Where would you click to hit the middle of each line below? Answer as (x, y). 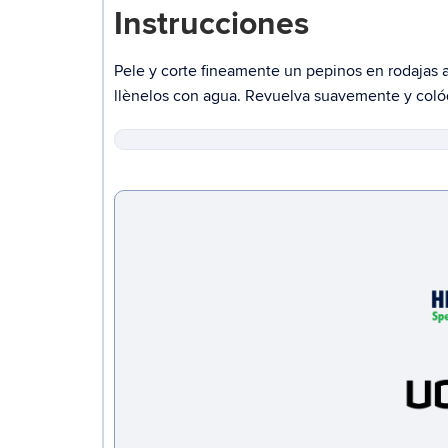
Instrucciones (211, 24)
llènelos (141, 95)
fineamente (240, 70)
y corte (173, 70)
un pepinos (323, 70)
